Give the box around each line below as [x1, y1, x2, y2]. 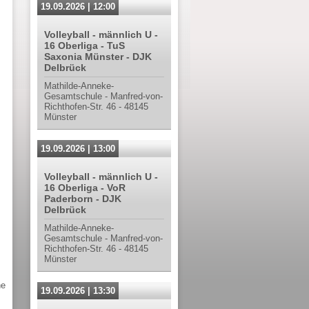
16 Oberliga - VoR [44, 182, 126, 193]
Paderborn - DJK [44, 193, 121, 204]
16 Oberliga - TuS [44, 40, 125, 51]
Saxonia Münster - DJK [44, 51, 152, 62]
